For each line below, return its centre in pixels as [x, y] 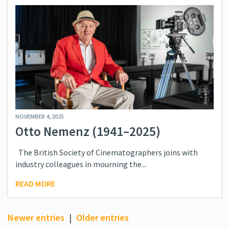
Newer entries [36, 218]
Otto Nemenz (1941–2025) [88, 132]
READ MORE [35, 184]
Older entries [102, 218]
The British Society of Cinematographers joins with [107, 153]
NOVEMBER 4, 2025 [40, 117]
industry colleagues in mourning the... [81, 164]
